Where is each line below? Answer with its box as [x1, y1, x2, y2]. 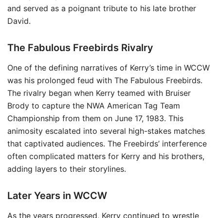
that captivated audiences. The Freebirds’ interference [7, 139, 207, 148]
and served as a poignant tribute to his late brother [7, 3, 196, 13]
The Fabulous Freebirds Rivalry [7, 42, 153, 54]
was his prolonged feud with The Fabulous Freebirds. [7, 75, 202, 85]
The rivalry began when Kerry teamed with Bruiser [7, 88, 191, 98]
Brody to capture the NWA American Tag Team [7, 101, 180, 110]
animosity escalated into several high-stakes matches [7, 126, 205, 136]
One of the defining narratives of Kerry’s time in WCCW [7, 63, 210, 73]
